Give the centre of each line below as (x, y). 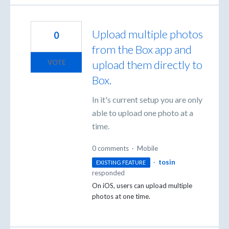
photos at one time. (121, 196)
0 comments (110, 148)
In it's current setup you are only (147, 100)
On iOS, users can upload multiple (142, 185)
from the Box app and (142, 50)
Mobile (147, 148)
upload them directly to (147, 65)
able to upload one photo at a (143, 113)
